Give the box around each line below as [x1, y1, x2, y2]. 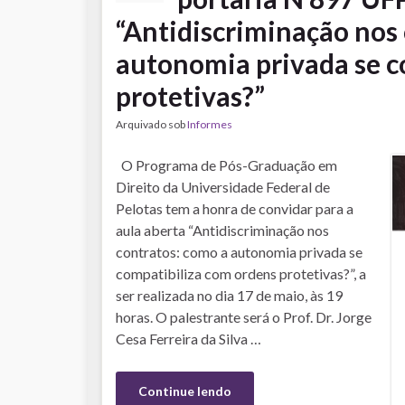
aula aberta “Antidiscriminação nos [116, 221, 329, 240]
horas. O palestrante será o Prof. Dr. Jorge [116, 308, 372, 326]
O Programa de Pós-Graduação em [116, 156, 337, 174]
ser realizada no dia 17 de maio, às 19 [116, 287, 343, 305]
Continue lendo [138, 383, 231, 400]
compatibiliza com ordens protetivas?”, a [116, 265, 366, 283]
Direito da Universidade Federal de [116, 178, 330, 196]
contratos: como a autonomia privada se [116, 243, 363, 261]
